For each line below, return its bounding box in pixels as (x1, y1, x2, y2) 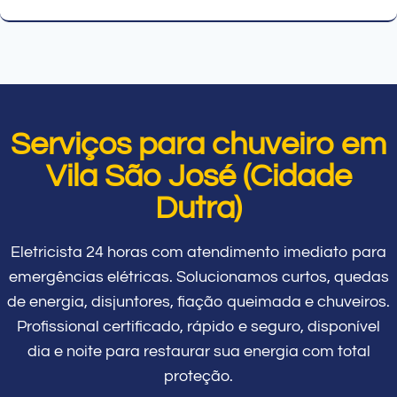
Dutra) (155, 191, 242, 225)
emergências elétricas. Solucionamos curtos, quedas (8, 268, 389, 285)
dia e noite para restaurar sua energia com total (27, 342, 370, 360)
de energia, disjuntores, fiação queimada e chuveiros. (7, 292, 390, 310)
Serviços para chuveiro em (11, 127, 386, 161)
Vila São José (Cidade (45, 159, 352, 193)
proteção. (164, 367, 233, 385)
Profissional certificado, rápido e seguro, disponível (17, 317, 380, 335)
